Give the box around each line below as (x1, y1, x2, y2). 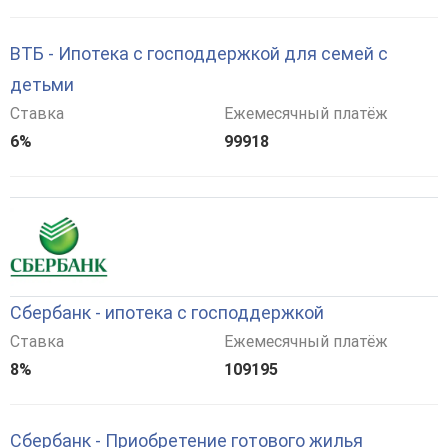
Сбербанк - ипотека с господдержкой (10, 302, 324, 324)
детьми (10, 74, 74, 96)
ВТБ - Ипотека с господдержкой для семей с (10, 43, 388, 65)
